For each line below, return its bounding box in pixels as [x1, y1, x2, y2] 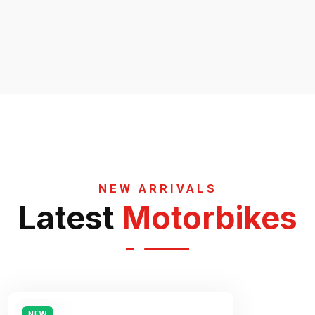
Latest [18, 198, 122, 237]
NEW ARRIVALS [98, 181, 217, 195]
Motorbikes [121, 198, 297, 237]
